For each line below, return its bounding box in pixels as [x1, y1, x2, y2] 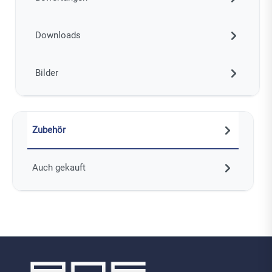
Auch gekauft [32, 161, 86, 173]
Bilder [35, 67, 58, 78]
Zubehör [32, 124, 66, 135]
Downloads [35, 29, 81, 41]
